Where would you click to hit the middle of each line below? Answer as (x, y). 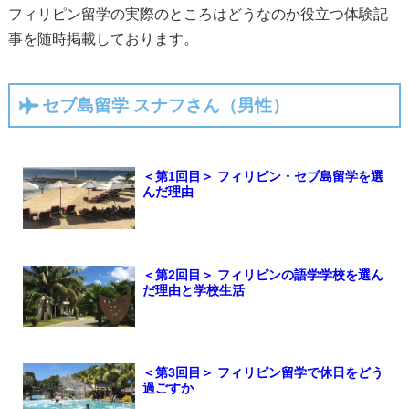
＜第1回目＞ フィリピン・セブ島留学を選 (262, 177)
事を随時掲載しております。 (103, 39)
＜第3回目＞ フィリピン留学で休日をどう (262, 372)
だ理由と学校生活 (193, 290)
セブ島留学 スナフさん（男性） (165, 105)
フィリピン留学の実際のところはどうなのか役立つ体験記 (198, 14)
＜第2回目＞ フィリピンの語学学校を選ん (262, 274)
